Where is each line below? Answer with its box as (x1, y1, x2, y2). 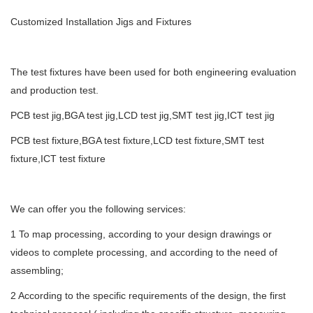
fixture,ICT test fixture (10, 153, 105, 164)
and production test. (10, 85, 99, 96)
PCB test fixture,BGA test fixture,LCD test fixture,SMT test (10, 135, 264, 146)
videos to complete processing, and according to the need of (10, 247, 277, 258)
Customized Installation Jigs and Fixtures (10, 16, 191, 27)
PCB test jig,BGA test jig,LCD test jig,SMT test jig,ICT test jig (10, 110, 275, 121)
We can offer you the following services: (10, 203, 186, 214)
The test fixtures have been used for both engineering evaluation (10, 66, 296, 78)
